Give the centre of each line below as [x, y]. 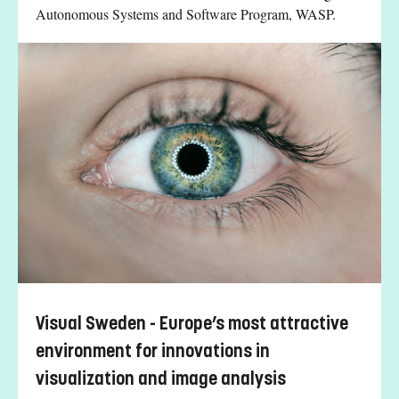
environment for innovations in [153, 352]
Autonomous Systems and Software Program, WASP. [186, 13]
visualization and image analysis [161, 379]
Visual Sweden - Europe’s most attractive [192, 324]
